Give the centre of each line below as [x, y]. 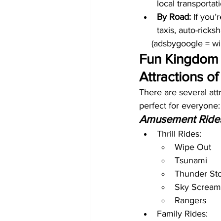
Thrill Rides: [179, 134]
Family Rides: [182, 214]
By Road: [174, 17]
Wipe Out [193, 147]
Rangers [190, 200]
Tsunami [191, 160]
